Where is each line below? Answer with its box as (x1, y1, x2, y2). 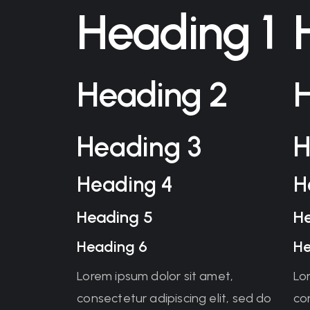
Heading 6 (77, 237, 148, 256)
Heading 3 (77, 130, 202, 163)
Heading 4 (77, 172, 174, 197)
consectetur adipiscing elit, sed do (77, 291, 272, 306)
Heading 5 (77, 207, 154, 227)
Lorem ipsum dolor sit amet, (77, 268, 234, 284)
